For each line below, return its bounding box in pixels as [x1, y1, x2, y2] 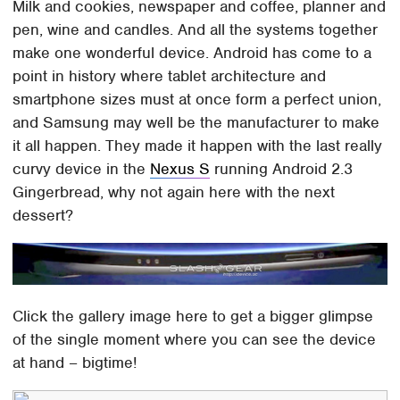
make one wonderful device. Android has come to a [12, 42, 372, 62]
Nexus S [150, 158, 211, 179]
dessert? [12, 204, 74, 225]
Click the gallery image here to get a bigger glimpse [12, 305, 374, 326]
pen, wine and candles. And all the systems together [12, 19, 379, 39]
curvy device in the [12, 158, 151, 179]
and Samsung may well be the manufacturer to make [12, 112, 380, 132]
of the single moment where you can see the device [12, 329, 377, 349]
